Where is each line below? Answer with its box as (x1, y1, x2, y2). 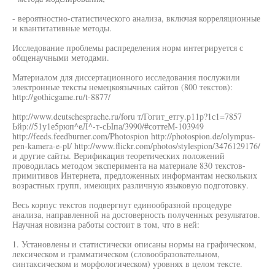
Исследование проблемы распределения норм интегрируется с (12, 42, 243, 53)
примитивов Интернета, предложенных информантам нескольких (12, 169, 257, 181)
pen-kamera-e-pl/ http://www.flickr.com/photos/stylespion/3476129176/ (12, 140, 260, 152)
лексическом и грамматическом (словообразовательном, (12, 248, 220, 260)
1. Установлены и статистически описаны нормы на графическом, (12, 238, 257, 250)
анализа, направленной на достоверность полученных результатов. (12, 209, 260, 220)
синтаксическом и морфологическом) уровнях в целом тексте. (12, 258, 242, 269)
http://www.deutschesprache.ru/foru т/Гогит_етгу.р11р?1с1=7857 (12, 110, 242, 122)
